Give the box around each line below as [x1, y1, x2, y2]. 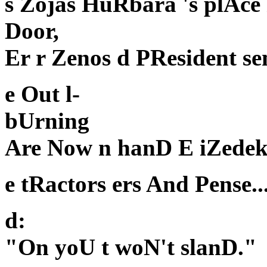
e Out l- [5, 81, 80, 107]
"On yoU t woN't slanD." [5, 234, 257, 260]
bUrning [5, 108, 89, 134]
